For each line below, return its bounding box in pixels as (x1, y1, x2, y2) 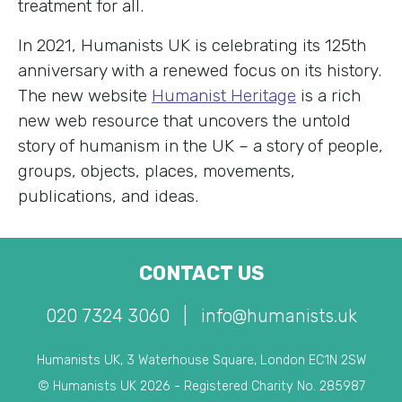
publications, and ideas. (18, 185, 198, 206)
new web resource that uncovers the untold (18, 109, 351, 131)
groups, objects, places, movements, (18, 160, 295, 181)
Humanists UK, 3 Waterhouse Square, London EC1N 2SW (36, 352, 366, 368)
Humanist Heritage (152, 84, 296, 106)
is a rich (296, 84, 361, 106)
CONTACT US (138, 261, 264, 284)
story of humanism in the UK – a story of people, (18, 135, 383, 156)
